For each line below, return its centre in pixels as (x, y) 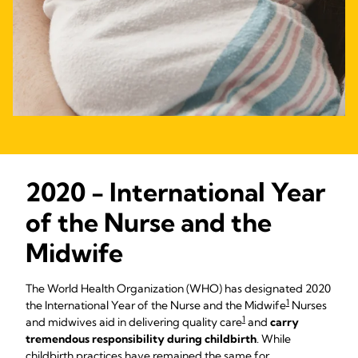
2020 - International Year (175, 192)
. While (274, 339)
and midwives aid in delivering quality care (134, 322)
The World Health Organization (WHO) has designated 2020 (178, 288)
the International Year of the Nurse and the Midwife (156, 305)
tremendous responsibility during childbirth (141, 339)
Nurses (308, 305)
